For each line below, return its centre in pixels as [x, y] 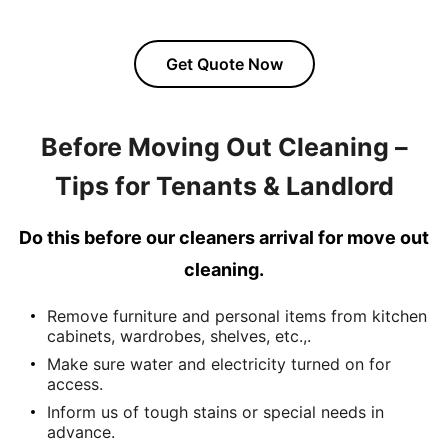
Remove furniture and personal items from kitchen [237, 316]
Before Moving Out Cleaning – [224, 147]
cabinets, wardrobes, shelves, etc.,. [179, 336]
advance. [81, 432]
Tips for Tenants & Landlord [224, 186]
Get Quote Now [224, 64]
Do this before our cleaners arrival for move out [224, 237]
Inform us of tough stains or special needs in [215, 412]
